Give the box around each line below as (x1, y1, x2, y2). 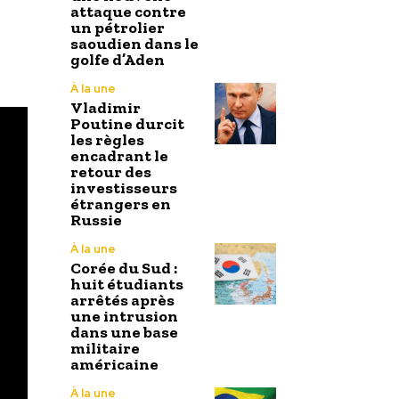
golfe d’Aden (70, 49, 165, 69)
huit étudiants (70, 273, 183, 294)
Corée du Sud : (70, 257, 177, 278)
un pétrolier (70, 17, 165, 37)
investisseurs (70, 177, 177, 198)
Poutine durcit (70, 113, 184, 134)
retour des (70, 161, 151, 182)
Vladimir (70, 97, 141, 118)
